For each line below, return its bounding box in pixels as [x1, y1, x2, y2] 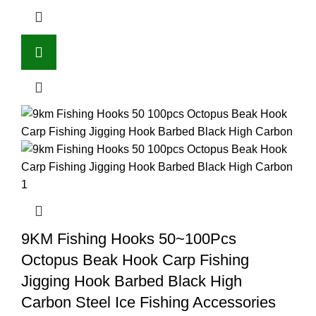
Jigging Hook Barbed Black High [21, 272, 242, 290]
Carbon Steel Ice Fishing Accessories [21, 293, 276, 311]
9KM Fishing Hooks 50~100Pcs [21, 229, 236, 248]
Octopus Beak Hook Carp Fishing [21, 250, 249, 269]
